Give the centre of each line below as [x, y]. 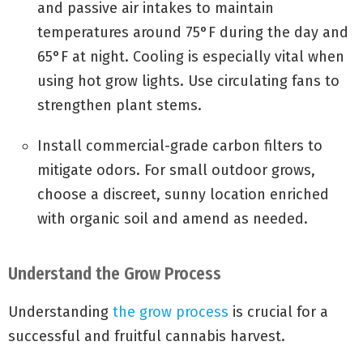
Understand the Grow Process [115, 274]
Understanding [60, 312]
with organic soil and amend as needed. [173, 219]
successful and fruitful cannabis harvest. [147, 337]
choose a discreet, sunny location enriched [183, 195]
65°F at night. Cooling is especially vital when [191, 57]
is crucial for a [278, 312]
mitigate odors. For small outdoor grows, [176, 171]
